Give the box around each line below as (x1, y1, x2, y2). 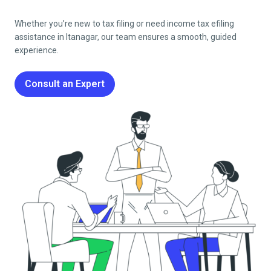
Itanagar (66, 31, 97, 42)
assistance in (15, 31, 66, 42)
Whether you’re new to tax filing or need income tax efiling (15, 18, 234, 28)
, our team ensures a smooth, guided (97, 31, 237, 42)
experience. (15, 45, 59, 55)
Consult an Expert (25, 77, 105, 90)
